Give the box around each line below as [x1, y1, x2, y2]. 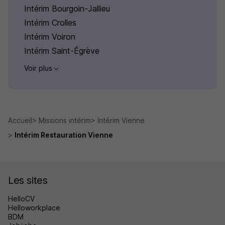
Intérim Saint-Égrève [24, 45, 99, 56]
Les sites [8, 174, 48, 186]
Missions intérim [39, 116, 91, 125]
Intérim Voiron [24, 31, 75, 42]
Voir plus [24, 63, 54, 72]
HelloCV [8, 194, 35, 203]
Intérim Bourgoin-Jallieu [24, 3, 110, 14]
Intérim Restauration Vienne [15, 130, 113, 139]
